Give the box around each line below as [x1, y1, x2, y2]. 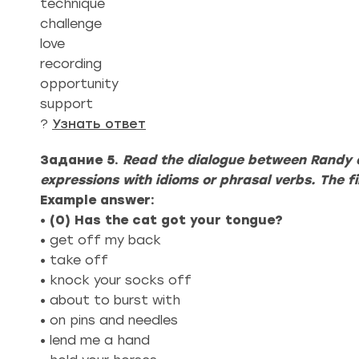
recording [40, 56, 102, 71]
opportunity [40, 76, 119, 91]
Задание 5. [40, 152, 123, 167]
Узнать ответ [52, 116, 146, 131]
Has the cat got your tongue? [75, 212, 283, 228]
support [40, 96, 93, 111]
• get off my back [40, 232, 161, 248]
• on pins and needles [40, 313, 178, 328]
